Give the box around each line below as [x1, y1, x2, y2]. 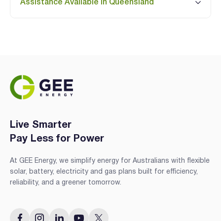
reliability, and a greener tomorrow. [10, 180, 121, 186]
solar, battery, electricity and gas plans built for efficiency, [10, 169, 198, 176]
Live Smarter [10, 121, 72, 130]
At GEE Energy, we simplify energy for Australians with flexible [10, 158, 210, 165]
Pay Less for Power [10, 135, 104, 144]
